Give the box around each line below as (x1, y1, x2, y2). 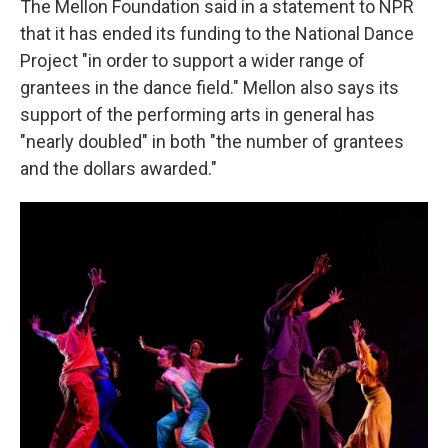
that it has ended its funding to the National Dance (20, 23, 414, 44)
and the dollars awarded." (20, 158, 217, 179)
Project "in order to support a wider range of (20, 50, 365, 71)
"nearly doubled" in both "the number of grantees (20, 131, 404, 152)
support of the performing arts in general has (20, 104, 375, 125)
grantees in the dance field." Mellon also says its (20, 77, 399, 98)
